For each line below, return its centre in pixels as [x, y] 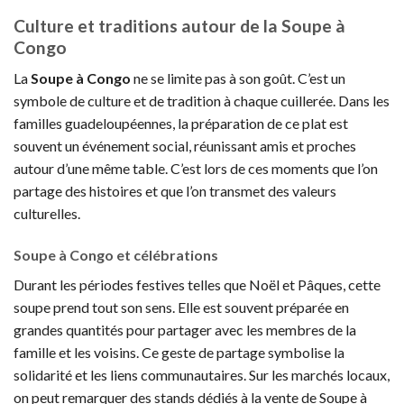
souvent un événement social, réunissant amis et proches [185, 146]
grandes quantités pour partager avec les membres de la [185, 330]
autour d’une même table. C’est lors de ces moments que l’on [196, 169]
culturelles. [47, 214]
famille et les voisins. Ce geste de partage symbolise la [179, 353]
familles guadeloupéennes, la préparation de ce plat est [181, 124]
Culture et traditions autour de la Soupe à [179, 25]
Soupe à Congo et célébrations [116, 255]
